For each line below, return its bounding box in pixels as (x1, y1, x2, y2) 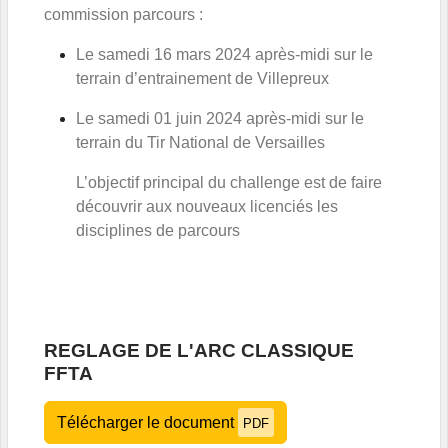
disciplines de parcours (76, 221, 240, 239)
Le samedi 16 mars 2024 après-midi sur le (76, 45, 373, 63)
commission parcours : (44, 5, 203, 23)
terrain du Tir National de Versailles (76, 133, 325, 151)
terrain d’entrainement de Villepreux (76, 69, 329, 87)
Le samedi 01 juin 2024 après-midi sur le (76, 109, 364, 127)
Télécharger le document (57, 413, 238, 431)
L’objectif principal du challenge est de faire (76, 173, 382, 191)
